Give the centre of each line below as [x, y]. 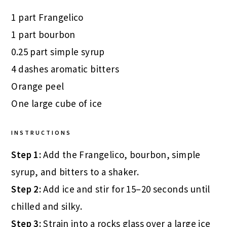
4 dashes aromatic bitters [65, 69]
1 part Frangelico [47, 17]
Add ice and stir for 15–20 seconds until [126, 189]
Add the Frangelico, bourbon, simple [121, 155]
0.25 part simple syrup [58, 52]
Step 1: [26, 155]
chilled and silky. [47, 206]
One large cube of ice [57, 104]
